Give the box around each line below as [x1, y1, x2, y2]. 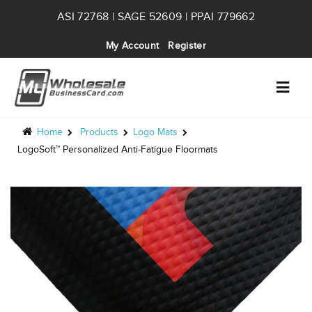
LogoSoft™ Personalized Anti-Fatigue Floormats [17, 144, 218, 155]
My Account [105, 40, 159, 52]
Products [80, 127, 118, 138]
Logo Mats [133, 127, 178, 138]
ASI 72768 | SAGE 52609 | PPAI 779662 [56, 10, 256, 24]
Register [168, 40, 207, 52]
